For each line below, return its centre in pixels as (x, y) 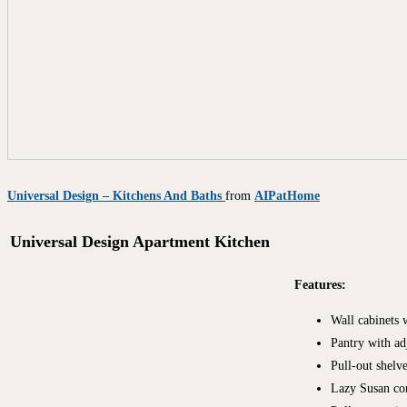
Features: (320, 284)
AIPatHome (287, 195)
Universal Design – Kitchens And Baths (116, 195)
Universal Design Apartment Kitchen (140, 241)
